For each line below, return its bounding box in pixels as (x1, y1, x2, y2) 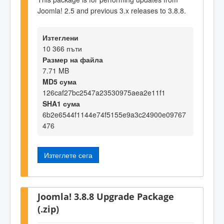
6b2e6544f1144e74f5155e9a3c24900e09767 (42, 109, 186, 119)
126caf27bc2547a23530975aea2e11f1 (42, 87, 165, 97)
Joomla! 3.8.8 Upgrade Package (37, 190, 174, 203)
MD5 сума (42, 76, 76, 86)
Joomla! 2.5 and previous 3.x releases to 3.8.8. (37, 5, 186, 15)
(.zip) (37, 202, 59, 215)
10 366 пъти (42, 43, 82, 53)
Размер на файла (42, 54, 103, 64)
